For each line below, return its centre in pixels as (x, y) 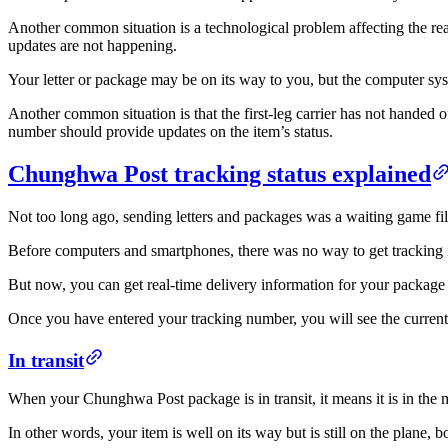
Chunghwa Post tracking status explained (219, 173)
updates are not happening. (92, 46)
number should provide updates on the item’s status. (170, 132)
